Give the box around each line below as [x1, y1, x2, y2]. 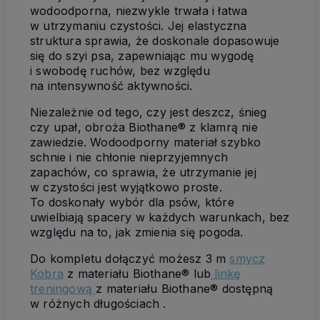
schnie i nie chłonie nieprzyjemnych [30, 149, 228, 164]
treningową [30, 281, 96, 296]
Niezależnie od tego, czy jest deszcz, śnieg [30, 104, 267, 119]
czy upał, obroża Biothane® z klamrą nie [30, 119, 258, 134]
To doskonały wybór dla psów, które [30, 194, 234, 209]
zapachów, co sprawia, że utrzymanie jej [30, 164, 256, 179]
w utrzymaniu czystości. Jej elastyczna [30, 18, 247, 33]
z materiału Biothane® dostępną [96, 281, 274, 296]
